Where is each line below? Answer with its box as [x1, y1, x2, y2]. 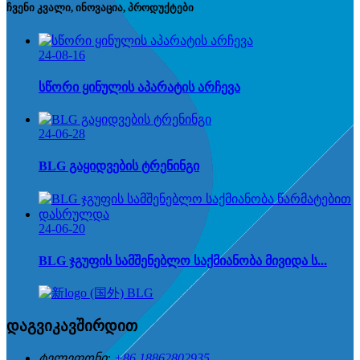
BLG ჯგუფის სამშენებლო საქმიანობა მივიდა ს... [39, 253, 327, 268]
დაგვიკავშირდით [6, 317, 137, 334]
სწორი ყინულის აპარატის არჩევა [39, 80, 240, 94]
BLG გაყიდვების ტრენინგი [39, 159, 199, 174]
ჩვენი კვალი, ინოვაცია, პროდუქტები [6, 2, 194, 14]
